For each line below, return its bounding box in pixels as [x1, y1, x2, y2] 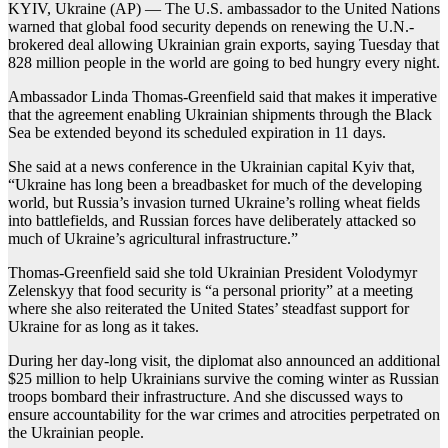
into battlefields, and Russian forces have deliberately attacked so [8, 211, 416, 229]
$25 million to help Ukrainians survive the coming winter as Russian [8, 369, 439, 387]
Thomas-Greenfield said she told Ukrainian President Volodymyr [8, 263, 417, 281]
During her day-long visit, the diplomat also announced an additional [8, 351, 440, 369]
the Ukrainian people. [8, 423, 144, 441]
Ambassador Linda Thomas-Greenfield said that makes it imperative [8, 87, 437, 105]
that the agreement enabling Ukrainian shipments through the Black [8, 105, 432, 123]
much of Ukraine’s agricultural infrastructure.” [8, 229, 298, 247]
